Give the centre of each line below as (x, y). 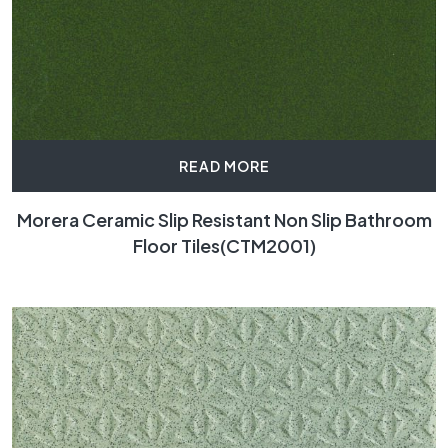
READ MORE (224, 166)
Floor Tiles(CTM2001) (224, 246)
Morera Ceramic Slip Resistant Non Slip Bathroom (224, 220)
